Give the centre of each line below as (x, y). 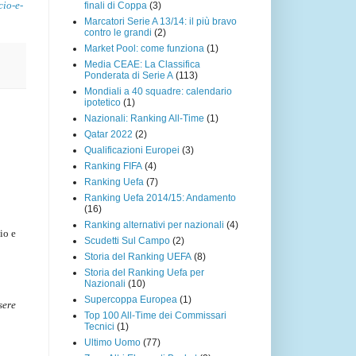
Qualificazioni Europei (132, 150)
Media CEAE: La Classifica (142, 64)
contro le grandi (118, 32)
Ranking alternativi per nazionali (154, 224)
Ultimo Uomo (112, 342)
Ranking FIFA (113, 166)
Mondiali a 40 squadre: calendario (158, 91)
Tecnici (99, 326)
